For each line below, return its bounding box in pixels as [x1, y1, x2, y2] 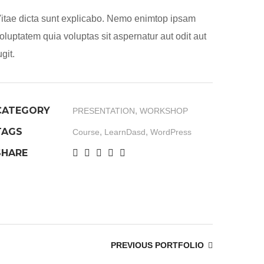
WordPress [150, 127, 192, 137]
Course [72, 127, 100, 137]
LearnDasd [104, 127, 146, 137]
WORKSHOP [140, 106, 188, 116]
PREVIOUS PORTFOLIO [111, 240, 204, 250]
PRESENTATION [72, 106, 135, 116]
